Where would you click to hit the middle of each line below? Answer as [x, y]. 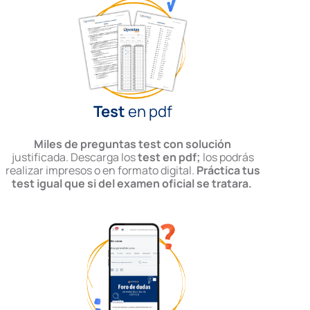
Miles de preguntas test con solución [133, 144]
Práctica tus [228, 171]
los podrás [227, 157]
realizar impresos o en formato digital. [101, 171]
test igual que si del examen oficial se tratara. [133, 184]
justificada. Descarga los [74, 157]
